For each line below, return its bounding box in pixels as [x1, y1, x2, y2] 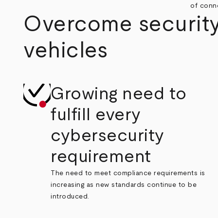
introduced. [51, 193, 92, 200]
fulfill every [51, 106, 141, 124]
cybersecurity [51, 127, 164, 145]
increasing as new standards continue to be [51, 181, 197, 188]
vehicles [23, 39, 108, 62]
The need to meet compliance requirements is [51, 169, 205, 177]
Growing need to [51, 85, 187, 103]
